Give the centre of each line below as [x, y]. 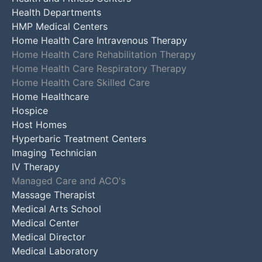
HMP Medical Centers [60, 26]
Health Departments [56, 12]
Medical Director [49, 237]
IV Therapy [36, 166]
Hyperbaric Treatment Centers [79, 138]
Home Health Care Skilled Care [81, 82]
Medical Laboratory [55, 251]
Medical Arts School [56, 208]
